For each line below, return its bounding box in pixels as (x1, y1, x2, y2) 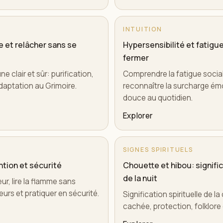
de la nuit (123, 173, 157, 184)
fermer (123, 52, 149, 63)
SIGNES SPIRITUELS (123, 145, 193, 154)
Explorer (123, 111, 153, 121)
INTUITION (123, 25, 162, 33)
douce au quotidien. (123, 93, 193, 103)
